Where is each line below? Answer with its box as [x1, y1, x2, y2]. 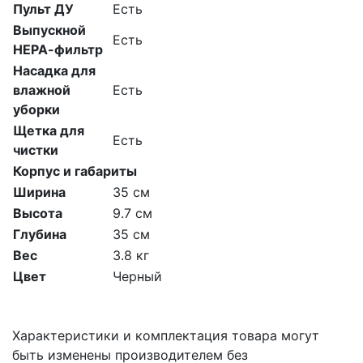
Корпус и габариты [13, 163, 137, 180]
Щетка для [13, 122, 84, 139]
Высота [13, 205, 62, 222]
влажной [13, 82, 70, 99]
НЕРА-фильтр [13, 41, 103, 58]
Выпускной [13, 22, 86, 39]
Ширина [13, 184, 66, 201]
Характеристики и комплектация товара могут [12, 327, 319, 344]
